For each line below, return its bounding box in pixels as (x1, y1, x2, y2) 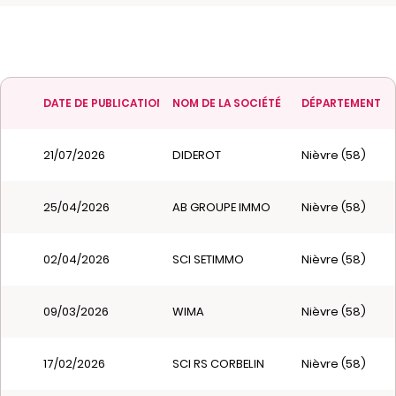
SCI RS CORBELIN (172, 355, 264, 372)
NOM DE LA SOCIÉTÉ (172, 95, 281, 110)
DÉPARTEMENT (301, 95, 381, 110)
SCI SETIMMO (172, 251, 244, 268)
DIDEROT (172, 147, 221, 164)
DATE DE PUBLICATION (43, 95, 164, 110)
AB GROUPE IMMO (172, 199, 270, 216)
